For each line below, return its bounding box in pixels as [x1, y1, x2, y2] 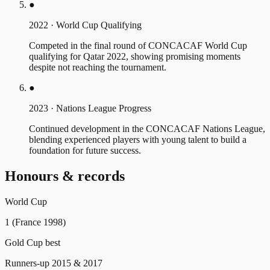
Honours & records [5, 168, 125, 184]
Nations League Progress [56, 103, 151, 114]
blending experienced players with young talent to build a [29, 134, 246, 145]
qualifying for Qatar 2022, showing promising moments [29, 51, 240, 62]
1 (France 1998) [5, 217, 66, 228]
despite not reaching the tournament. [29, 62, 166, 73]
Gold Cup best [5, 237, 60, 248]
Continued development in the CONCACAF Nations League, [29, 124, 265, 134]
